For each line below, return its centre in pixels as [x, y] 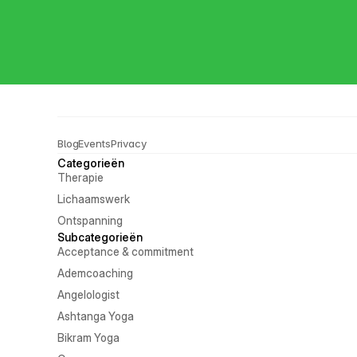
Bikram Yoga [88, 337]
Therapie [80, 177]
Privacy [128, 143]
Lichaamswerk [94, 199]
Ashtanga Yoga [96, 316]
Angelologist [88, 294]
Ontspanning [90, 220]
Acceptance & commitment [126, 251]
